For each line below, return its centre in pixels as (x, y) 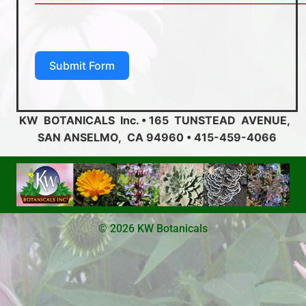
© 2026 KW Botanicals (153, 229)
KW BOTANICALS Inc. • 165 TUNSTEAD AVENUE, (157, 121)
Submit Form (82, 66)
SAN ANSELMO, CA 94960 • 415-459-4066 (157, 138)
